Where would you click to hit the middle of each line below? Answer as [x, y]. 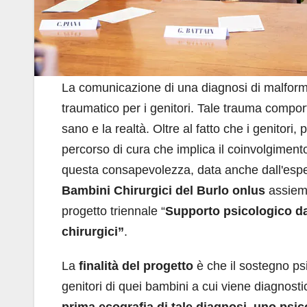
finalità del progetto [136, 266]
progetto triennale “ [113, 211]
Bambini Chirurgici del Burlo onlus [165, 191]
